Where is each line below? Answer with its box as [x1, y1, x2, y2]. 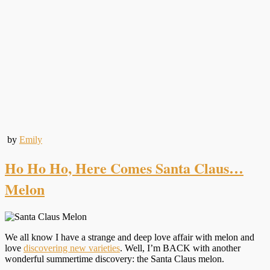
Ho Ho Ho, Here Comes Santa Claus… [5, 157, 243, 179]
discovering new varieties [24, 243, 120, 254]
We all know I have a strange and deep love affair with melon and [5, 232, 254, 243]
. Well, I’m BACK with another [120, 243, 240, 254]
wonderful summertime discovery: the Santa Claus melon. [5, 254, 224, 265]
